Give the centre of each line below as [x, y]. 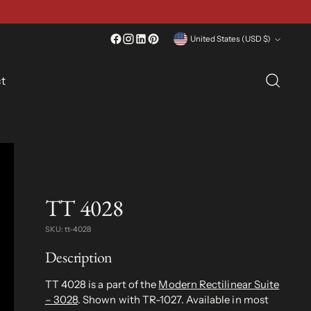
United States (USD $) [267, 39]
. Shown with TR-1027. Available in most [173, 300]
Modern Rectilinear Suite [219, 285]
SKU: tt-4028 [68, 229]
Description [79, 258]
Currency [199, 32]
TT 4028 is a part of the [102, 285]
